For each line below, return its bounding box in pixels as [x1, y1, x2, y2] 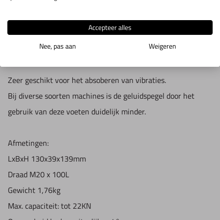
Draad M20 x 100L [8, 168, 69, 181]
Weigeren [149, 40, 176, 51]
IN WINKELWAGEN [18, 10, 89, 19]
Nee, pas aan [39, 40, 76, 51]
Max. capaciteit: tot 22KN [8, 200, 91, 212]
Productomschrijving [8, 47, 114, 60]
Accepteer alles [88, 22, 132, 32]
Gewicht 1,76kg [8, 184, 60, 196]
